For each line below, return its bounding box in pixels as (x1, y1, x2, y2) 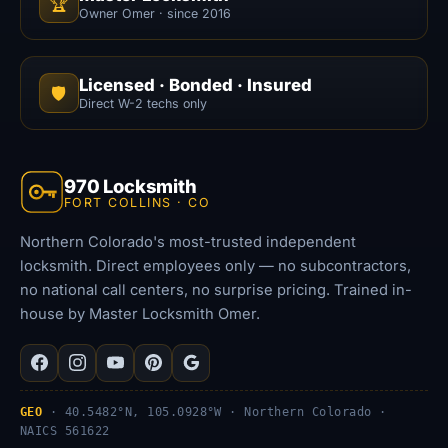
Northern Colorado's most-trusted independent (20, 233, 356, 252)
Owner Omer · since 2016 (78, 6, 231, 22)
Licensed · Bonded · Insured (78, 75, 312, 96)
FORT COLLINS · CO (64, 194, 211, 210)
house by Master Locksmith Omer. (20, 305, 260, 324)
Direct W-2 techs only (78, 96, 207, 112)
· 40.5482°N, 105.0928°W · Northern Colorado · (42, 404, 387, 419)
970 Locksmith (64, 174, 197, 197)
